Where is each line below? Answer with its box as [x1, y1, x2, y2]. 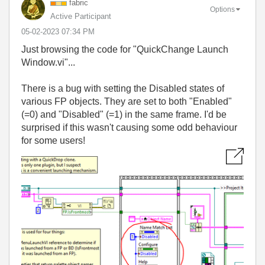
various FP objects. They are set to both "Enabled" [21, 96, 232, 107]
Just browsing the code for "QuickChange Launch [21, 44, 228, 55]
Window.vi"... [21, 57, 75, 68]
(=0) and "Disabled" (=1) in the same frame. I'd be [21, 109, 227, 120]
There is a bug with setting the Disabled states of [21, 83, 224, 94]
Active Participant [50, 12, 111, 21]
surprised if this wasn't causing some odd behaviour [21, 122, 237, 133]
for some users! [21, 135, 85, 146]
